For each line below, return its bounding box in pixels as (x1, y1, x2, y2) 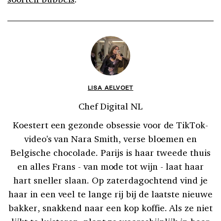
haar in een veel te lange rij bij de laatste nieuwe (8, 187, 213, 200)
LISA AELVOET (87, 82, 134, 92)
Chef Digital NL (78, 100, 143, 112)
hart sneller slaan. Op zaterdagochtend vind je (13, 174, 208, 186)
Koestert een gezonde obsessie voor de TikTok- (12, 118, 209, 131)
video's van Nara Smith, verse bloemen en (24, 132, 197, 145)
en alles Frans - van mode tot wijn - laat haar (17, 160, 204, 172)
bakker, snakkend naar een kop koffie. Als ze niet (8, 201, 213, 214)
